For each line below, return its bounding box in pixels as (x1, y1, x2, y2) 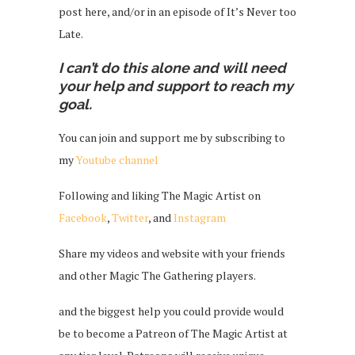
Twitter (112, 209, 148, 225)
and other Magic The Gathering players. (59, 267, 256, 283)
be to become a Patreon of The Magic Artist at (59, 325, 288, 341)
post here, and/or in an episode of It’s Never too (59, 3, 296, 19)
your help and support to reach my (59, 77, 293, 94)
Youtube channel (76, 151, 158, 167)
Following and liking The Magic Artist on (59, 187, 261, 203)
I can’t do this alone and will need (59, 59, 286, 76)
